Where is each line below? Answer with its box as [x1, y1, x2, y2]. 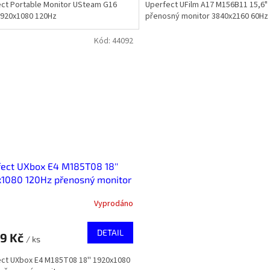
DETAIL [96, 227, 124, 237]
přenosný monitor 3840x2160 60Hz [145, 10, 268, 23]
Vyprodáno [93, 198, 133, 210]
